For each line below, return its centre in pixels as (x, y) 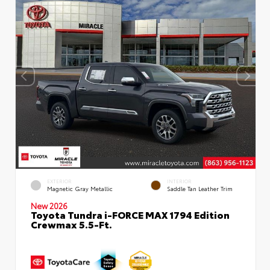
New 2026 (49, 205)
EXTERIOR (59, 181)
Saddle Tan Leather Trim (200, 189)
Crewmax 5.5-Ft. (71, 224)
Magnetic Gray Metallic (80, 189)
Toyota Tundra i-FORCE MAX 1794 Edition (130, 214)
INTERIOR (179, 181)
